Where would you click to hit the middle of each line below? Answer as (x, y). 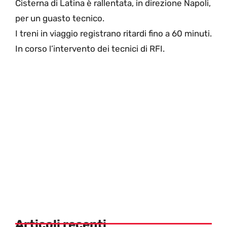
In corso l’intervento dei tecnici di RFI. (90, 49)
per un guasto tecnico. (60, 18)
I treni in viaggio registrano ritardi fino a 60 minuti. (113, 34)
